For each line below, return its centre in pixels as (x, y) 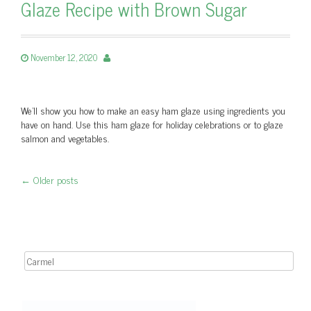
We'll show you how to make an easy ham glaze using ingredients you (153, 110)
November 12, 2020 (64, 57)
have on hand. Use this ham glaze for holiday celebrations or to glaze (152, 124)
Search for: (33, 258)
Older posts (54, 179)
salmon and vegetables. (65, 138)
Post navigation (106, 200)
